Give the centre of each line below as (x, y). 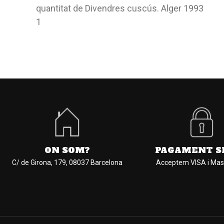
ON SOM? (67, 150)
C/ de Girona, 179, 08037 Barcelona (67, 163)
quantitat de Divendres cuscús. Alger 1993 (120, 8)
